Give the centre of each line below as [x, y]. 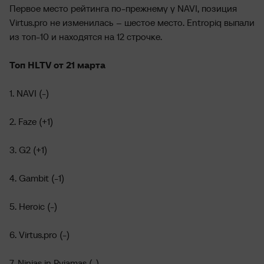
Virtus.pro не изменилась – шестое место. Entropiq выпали [132, 22]
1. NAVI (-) [29, 93]
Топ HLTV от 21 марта [57, 65]
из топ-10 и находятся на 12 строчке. [86, 37]
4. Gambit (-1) [37, 178]
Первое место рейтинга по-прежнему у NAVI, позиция [123, 8]
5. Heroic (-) [33, 206]
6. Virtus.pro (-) [39, 235]
